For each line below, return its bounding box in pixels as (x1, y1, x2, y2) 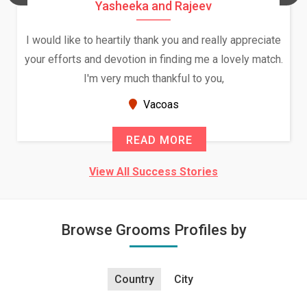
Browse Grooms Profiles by (60, 221, 247, 238)
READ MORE (126, 134, 193, 147)
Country (114, 273, 154, 286)
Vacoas (140, 98, 179, 111)
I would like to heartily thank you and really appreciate (26, 34, 281, 47)
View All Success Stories (89, 165, 218, 178)
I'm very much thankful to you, (83, 72, 224, 85)
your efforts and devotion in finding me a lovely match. (24, 53, 283, 66)
